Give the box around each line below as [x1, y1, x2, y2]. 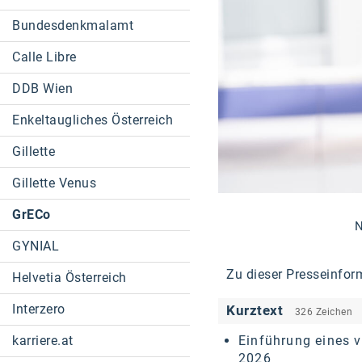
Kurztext [226, 301, 287, 318]
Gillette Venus [12, 175, 96, 191]
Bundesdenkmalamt [12, 18, 133, 33]
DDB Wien [12, 81, 73, 96]
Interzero [12, 301, 65, 317]
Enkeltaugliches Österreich [12, 112, 173, 128]
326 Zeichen [294, 305, 352, 318]
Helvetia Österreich [12, 270, 127, 285]
